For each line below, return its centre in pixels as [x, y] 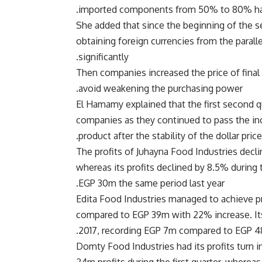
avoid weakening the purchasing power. [161, 89]
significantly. [104, 57]
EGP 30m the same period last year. [151, 183]
